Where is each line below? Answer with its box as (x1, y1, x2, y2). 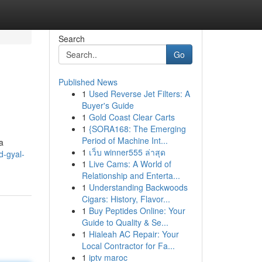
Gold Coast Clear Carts (88, 111, 175, 123)
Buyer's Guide (81, 99, 134, 111)
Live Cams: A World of (88, 158, 171, 170)
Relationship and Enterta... (81, 170, 180, 181)
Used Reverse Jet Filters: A (88, 88, 190, 99)
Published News (58, 76, 118, 88)
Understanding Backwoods (88, 181, 188, 193)
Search (58, 33, 85, 44)
